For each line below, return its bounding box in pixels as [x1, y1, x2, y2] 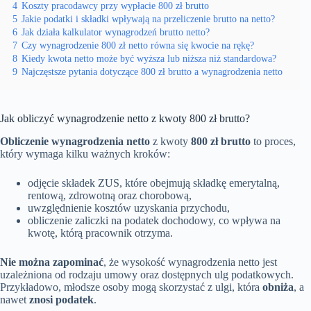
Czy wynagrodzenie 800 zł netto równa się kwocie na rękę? [22, 40, 254, 51]
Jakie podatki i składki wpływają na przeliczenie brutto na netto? [22, 13, 275, 25]
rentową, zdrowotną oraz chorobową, [28, 190, 192, 202]
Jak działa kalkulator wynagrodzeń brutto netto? [22, 26, 210, 38]
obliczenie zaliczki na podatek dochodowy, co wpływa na [28, 215, 280, 227]
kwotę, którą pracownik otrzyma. [28, 227, 173, 239]
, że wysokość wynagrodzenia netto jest [103, 256, 277, 269]
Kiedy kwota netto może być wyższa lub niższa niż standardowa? [22, 53, 276, 65]
